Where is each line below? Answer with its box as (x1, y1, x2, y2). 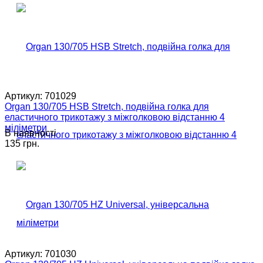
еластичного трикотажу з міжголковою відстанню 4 (5, 112, 225, 122)
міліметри (5, 122, 47, 133)
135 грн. (5, 138, 39, 149)
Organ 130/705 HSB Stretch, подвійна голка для (5, 101, 209, 112)
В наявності (5, 127, 56, 138)
